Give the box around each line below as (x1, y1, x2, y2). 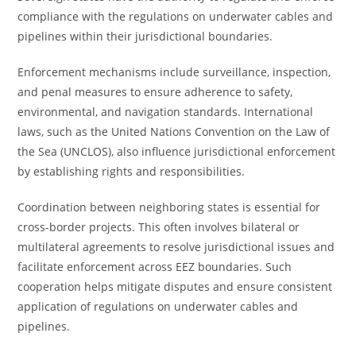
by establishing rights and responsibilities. (17, 164, 246, 179)
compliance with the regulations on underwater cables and (17, 9, 334, 24)
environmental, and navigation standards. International (17, 104, 314, 119)
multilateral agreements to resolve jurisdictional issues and (17, 239, 335, 254)
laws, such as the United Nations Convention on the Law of (17, 124, 331, 139)
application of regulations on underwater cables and (17, 299, 299, 314)
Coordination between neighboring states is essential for (17, 199, 321, 215)
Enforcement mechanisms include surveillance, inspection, (17, 64, 331, 79)
